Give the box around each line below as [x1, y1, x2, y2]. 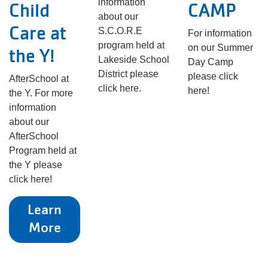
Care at [9, 22, 66, 44]
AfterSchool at [9, 74, 69, 84]
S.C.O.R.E [98, 26, 143, 36]
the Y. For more [9, 88, 73, 98]
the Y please [9, 160, 62, 170]
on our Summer [187, 42, 253, 53]
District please [98, 69, 159, 79]
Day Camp [187, 57, 233, 67]
